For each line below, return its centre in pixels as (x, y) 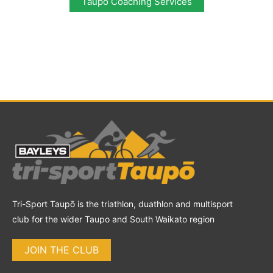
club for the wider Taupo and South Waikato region (113, 219)
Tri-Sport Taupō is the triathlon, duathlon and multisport (122, 204)
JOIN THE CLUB (62, 250)
